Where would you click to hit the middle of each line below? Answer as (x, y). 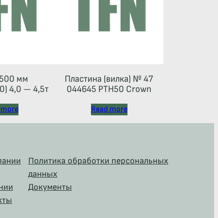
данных (43, 174)
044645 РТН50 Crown (109, 89)
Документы (50, 187)
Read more (109, 109)
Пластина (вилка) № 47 (109, 79)
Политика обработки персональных (98, 161)
